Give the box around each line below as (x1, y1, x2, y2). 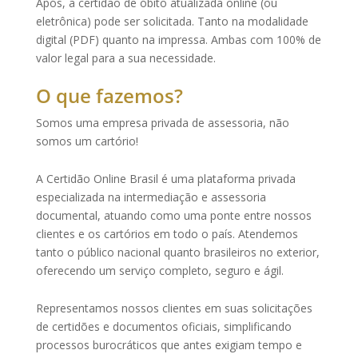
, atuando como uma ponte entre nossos (97, 208, 312, 223)
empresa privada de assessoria (101, 115, 263, 130)
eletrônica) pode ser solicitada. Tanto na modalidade (35, 14, 308, 29)
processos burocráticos (35, 337, 157, 352)
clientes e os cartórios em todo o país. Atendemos (35, 226, 298, 241)
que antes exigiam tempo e (160, 337, 302, 352)
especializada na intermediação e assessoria (35, 189, 266, 205)
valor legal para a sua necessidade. (35, 50, 216, 66)
